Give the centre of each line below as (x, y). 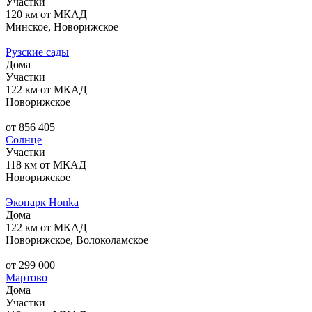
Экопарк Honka (42, 202)
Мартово (26, 277)
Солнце (24, 139)
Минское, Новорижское (62, 26)
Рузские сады (37, 52)
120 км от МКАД (46, 14)
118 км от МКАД (46, 164)
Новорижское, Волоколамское (77, 240)
